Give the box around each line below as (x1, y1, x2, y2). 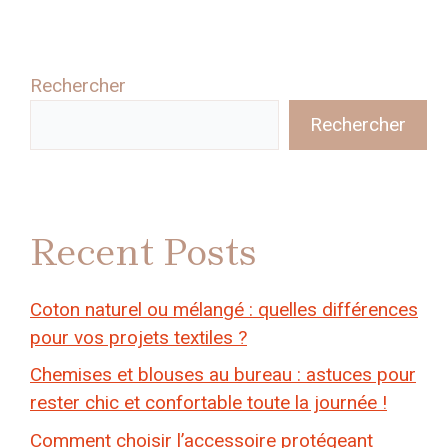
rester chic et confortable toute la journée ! (30, 391, 387, 415)
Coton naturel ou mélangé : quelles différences (30, 297, 418, 321)
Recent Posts (30, 229, 257, 275)
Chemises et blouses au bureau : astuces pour (30, 363, 416, 387)
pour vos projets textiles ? (30, 325, 247, 349)
